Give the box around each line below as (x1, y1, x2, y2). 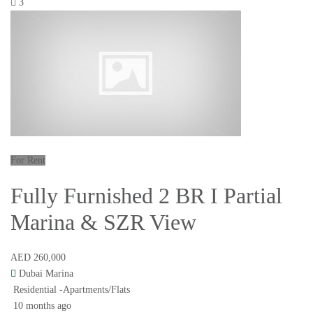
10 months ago (10, 300, 71, 312)
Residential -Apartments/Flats (13, 284, 130, 296)
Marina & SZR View (10, 210, 196, 235)
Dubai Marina (19, 268, 73, 279)
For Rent (10, 155, 45, 166)
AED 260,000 (10, 252, 66, 263)
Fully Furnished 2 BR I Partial (10, 183, 282, 209)
